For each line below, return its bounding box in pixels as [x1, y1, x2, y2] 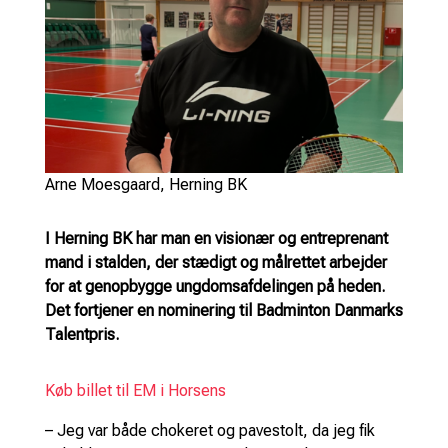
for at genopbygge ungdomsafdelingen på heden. [44, 276, 385, 296]
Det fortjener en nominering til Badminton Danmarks [44, 300, 403, 320]
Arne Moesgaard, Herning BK [44, 174, 247, 194]
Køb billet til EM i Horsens [44, 380, 226, 400]
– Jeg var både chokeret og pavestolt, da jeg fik [44, 420, 375, 440]
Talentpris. [44, 324, 119, 344]
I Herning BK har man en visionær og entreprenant [44, 228, 388, 248]
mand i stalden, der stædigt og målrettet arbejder [44, 252, 387, 272]
